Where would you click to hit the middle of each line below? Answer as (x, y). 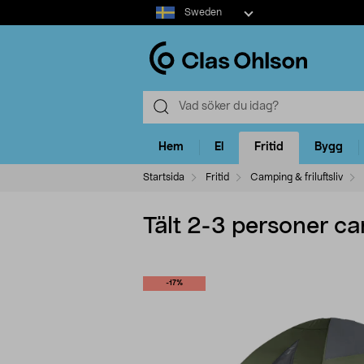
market (161, 24)
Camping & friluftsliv (297, 177)
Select (159, 7)
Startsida (164, 177)
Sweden (203, 12)
